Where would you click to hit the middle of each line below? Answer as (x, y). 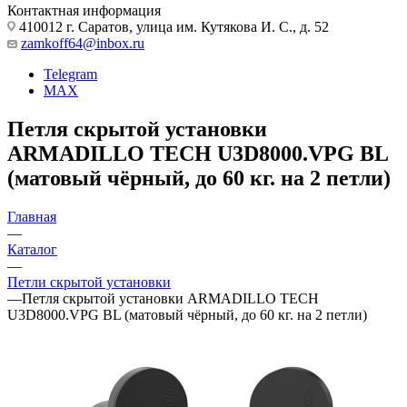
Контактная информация (84, 10)
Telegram (70, 74)
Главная (32, 216)
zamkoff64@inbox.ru (83, 43)
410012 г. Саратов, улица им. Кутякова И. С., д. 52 (172, 26)
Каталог (32, 249)
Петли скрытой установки (89, 282)
